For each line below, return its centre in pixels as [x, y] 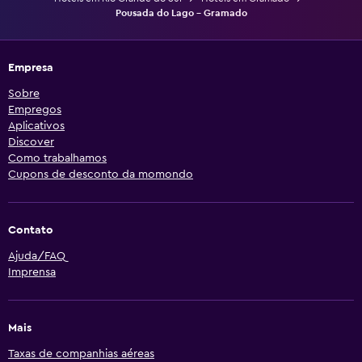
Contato [31, 230]
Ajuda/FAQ [37, 256]
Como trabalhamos [57, 158]
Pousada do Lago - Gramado [181, 13]
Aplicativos [36, 126]
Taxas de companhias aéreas [81, 354]
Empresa [31, 67]
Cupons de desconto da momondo [101, 174]
